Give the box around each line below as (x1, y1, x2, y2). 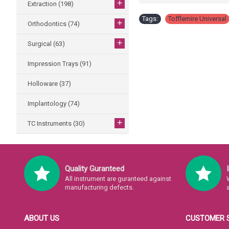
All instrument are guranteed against (65, 175, 171, 182)
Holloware (28, 80, 59, 87)
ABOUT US (24, 214, 59, 223)
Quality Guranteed (65, 164, 124, 173)
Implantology (28, 100, 68, 107)
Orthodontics (28, 20, 68, 28)
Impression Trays (28, 60, 80, 67)
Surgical (28, 40, 53, 48)
